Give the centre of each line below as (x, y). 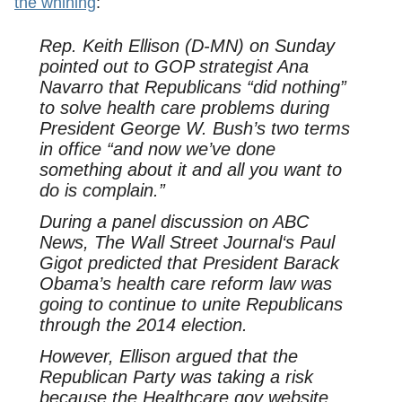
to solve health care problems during (184, 108)
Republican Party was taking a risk (176, 376)
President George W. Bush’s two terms (194, 129)
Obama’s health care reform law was (185, 284)
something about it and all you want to (190, 170)
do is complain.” (102, 191)
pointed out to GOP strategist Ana (174, 67)
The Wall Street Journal (188, 243)
